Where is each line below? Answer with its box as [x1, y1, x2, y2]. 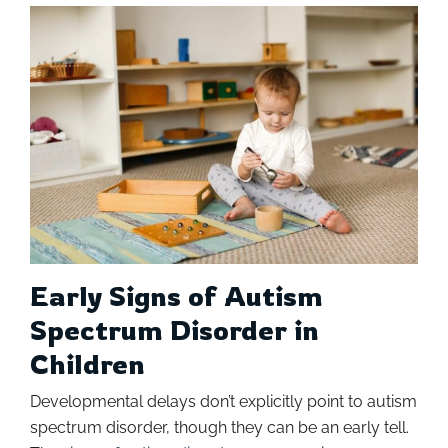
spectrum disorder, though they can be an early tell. [30, 418, 409, 438]
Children [30, 347, 145, 382]
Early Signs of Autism [30, 279, 323, 314]
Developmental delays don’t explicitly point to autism [30, 392, 417, 412]
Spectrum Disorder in [30, 313, 319, 348]
